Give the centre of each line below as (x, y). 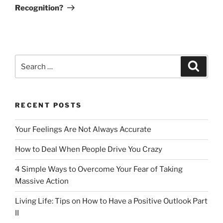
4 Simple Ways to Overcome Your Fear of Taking (99, 169)
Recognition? (39, 8)
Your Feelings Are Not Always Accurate (83, 130)
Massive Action (42, 181)
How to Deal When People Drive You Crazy (89, 150)
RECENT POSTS (49, 105)
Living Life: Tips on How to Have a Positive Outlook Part (111, 201)
